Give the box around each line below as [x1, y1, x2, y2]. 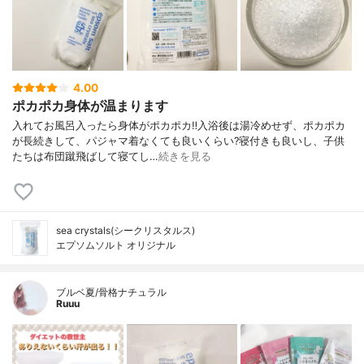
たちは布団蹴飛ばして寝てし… [12, 150, 158, 163]
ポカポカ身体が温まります [12, 97, 168, 114]
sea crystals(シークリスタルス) [56, 224, 195, 237]
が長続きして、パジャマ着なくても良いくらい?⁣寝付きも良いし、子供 [12, 135, 344, 148]
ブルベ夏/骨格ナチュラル [56, 286, 167, 299]
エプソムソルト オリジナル [56, 239, 175, 252]
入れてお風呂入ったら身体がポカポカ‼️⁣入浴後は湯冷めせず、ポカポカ [12, 119, 345, 132]
